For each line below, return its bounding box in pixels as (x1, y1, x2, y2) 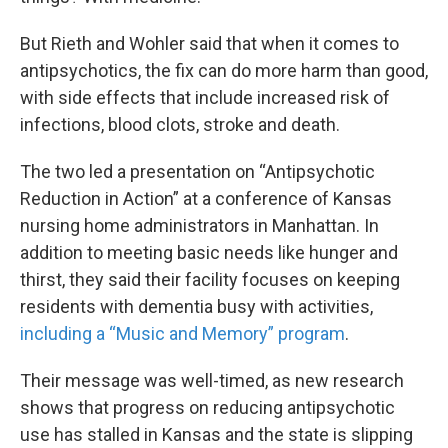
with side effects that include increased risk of (20, 86, 390, 108)
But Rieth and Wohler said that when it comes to (20, 32, 399, 54)
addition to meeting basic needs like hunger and (20, 241, 398, 263)
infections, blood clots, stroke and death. (20, 113, 340, 135)
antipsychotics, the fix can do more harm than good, (20, 59, 428, 81)
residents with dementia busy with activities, (20, 295, 373, 317)
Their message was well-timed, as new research (20, 369, 404, 391)
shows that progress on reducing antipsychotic (20, 396, 395, 418)
